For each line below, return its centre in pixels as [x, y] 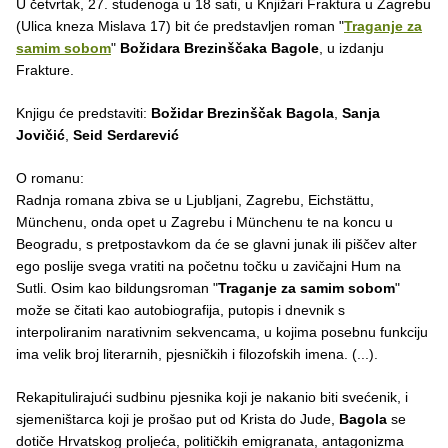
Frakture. [45, 69]
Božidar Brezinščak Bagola [242, 112]
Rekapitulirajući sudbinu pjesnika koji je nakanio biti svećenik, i [212, 396]
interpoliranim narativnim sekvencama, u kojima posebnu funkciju [222, 331]
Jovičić [40, 134]
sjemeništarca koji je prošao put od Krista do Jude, [177, 418]
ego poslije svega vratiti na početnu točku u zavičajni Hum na [208, 265]
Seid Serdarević [126, 134]
